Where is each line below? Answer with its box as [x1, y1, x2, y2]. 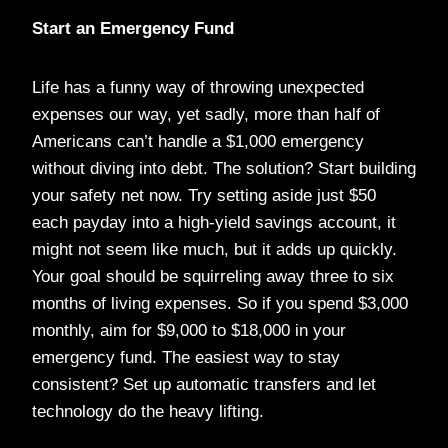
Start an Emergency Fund [32, 18, 234, 38]
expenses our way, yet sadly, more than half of [32, 104, 380, 124]
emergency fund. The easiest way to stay [32, 347, 340, 367]
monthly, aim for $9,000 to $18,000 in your [32, 320, 346, 340]
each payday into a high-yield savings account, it [32, 212, 396, 232]
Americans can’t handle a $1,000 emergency [32, 131, 364, 151]
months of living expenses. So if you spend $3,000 [32, 293, 408, 313]
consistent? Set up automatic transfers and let [32, 374, 376, 394]
